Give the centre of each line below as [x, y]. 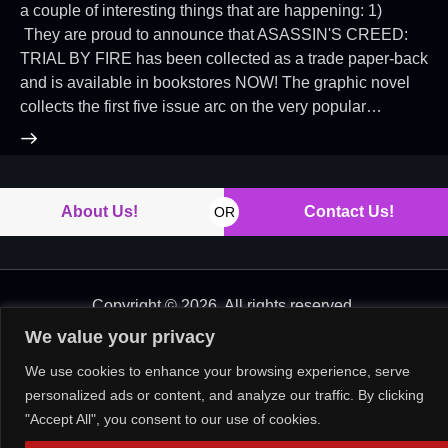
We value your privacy [120, 336]
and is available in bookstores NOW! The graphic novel [215, 82]
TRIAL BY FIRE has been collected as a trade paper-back [224, 58]
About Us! [99, 212]
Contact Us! [349, 212]
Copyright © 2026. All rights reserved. [224, 306]
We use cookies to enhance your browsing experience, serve [217, 370]
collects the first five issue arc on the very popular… [201, 106]
